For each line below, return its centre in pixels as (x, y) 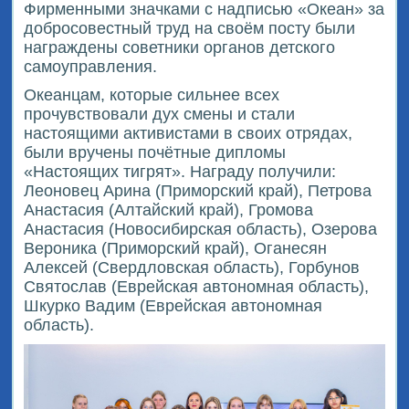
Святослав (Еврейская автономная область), (197, 286)
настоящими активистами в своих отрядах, (189, 133)
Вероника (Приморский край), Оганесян (176, 248)
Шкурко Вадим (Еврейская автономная (173, 305)
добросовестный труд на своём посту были (190, 28)
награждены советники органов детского (180, 47)
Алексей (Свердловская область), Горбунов (192, 267)
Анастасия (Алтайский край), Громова (169, 210)
